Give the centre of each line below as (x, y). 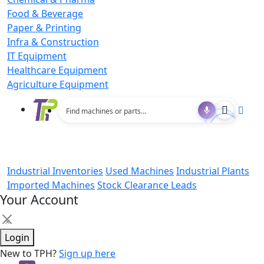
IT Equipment (37, 56)
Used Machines (140, 171)
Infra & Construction (53, 42)
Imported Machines (51, 185)
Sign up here (87, 254)
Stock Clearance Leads (147, 185)
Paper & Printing (44, 28)
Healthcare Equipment (57, 70)
